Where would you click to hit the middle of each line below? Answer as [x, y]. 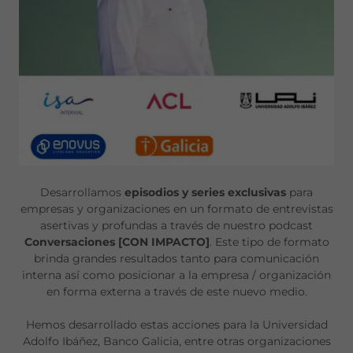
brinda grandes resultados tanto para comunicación [176, 259]
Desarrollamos [82, 193]
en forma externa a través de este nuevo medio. [176, 292]
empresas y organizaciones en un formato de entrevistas [176, 209]
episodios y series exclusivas [205, 193]
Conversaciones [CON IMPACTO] [117, 242]
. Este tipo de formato [269, 242]
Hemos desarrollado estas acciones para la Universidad [176, 325]
